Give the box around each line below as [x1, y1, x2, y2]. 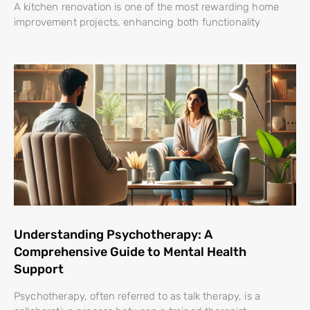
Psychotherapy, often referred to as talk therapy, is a [14, 289, 261, 302]
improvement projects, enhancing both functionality [14, 15, 261, 28]
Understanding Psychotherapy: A [14, 226, 212, 242]
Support [14, 261, 64, 277]
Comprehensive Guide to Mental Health [14, 244, 246, 259]
